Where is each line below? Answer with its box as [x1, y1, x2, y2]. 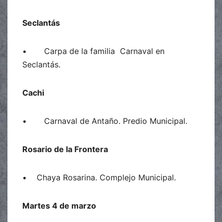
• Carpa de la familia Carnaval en [22, 46, 165, 56]
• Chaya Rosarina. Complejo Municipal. [22, 172, 176, 182]
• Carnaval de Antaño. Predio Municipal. [22, 115, 187, 126]
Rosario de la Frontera [22, 144, 108, 154]
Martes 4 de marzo [22, 200, 96, 211]
